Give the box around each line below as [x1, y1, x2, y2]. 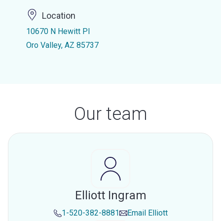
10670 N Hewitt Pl [26, 27, 90, 36]
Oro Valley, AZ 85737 [26, 40, 99, 50]
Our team [74, 104, 147, 124]
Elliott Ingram [74, 188, 147, 202]
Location [41, 10, 75, 21]
